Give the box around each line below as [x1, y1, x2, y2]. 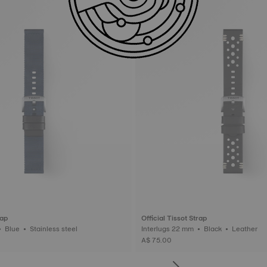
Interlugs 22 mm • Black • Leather [232, 222, 259, 235]
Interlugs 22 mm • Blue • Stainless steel [29, 222, 79, 235]
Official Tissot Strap [141, 212, 207, 224]
